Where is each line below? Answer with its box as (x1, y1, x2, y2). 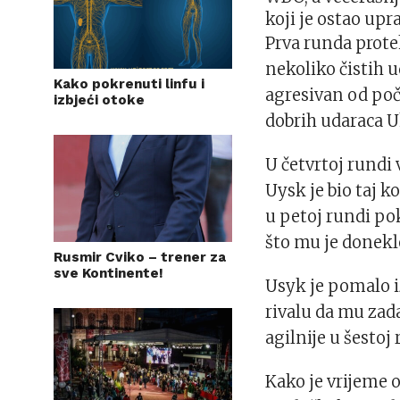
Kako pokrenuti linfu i (54, 76, 204, 92)
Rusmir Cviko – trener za (54, 249, 226, 265)
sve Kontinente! (54, 265, 163, 281)
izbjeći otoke (54, 92, 145, 108)
